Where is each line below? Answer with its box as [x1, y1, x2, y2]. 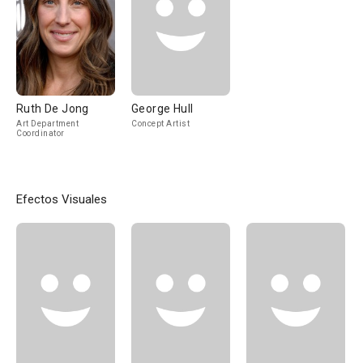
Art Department [16, 119, 79, 128]
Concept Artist [131, 119, 190, 128]
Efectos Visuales [16, 192, 107, 207]
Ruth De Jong [16, 102, 89, 115]
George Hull [131, 102, 194, 115]
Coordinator [16, 129, 65, 138]
